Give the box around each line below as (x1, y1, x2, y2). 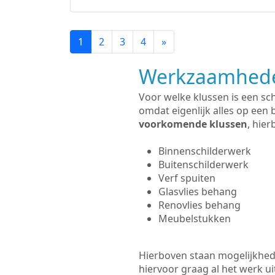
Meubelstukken (158, 212, 231, 225)
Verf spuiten (158, 171, 215, 185)
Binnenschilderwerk (158, 144, 251, 158)
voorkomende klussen (138, 117, 247, 131)
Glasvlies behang (158, 185, 237, 198)
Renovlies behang (158, 198, 241, 212)
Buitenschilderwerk (158, 158, 249, 171)
